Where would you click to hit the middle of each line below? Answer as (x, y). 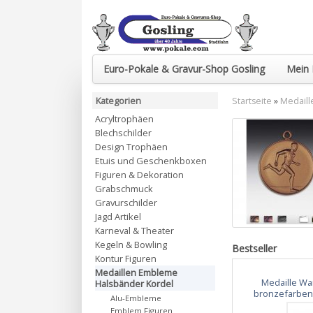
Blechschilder (123, 133)
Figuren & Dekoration (139, 175)
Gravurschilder (126, 203)
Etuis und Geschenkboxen (151, 161)
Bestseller (254, 248)
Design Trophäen (131, 147)
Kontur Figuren (126, 259)
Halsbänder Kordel (134, 284)
